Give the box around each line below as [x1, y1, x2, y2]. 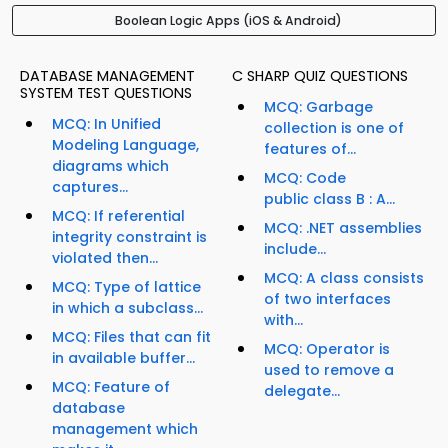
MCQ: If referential [52, 206, 185, 227]
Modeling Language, [52, 135, 199, 156]
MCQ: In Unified [52, 114, 161, 135]
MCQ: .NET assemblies [264, 218, 422, 239]
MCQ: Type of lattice [52, 277, 201, 298]
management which [52, 419, 198, 440]
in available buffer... [52, 348, 195, 369]
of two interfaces [264, 289, 391, 310]
